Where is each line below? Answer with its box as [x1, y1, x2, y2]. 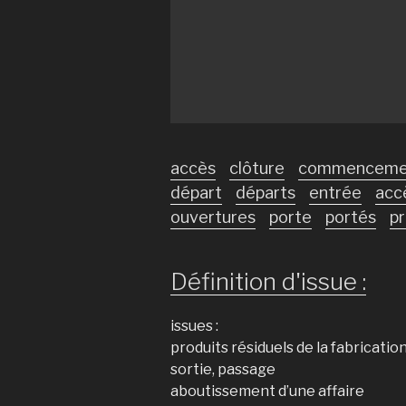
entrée [309, 182, 362, 202]
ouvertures [170, 207, 256, 227]
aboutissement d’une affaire [170, 382, 364, 400]
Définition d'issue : [170, 266, 366, 295]
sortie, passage [170, 361, 275, 378]
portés [325, 207, 376, 227]
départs [236, 182, 295, 202]
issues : [170, 317, 218, 334]
